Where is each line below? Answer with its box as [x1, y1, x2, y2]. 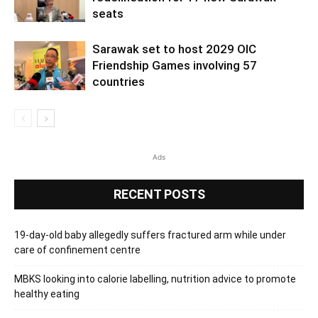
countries [92, 74, 145, 89]
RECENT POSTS [113, 186, 205, 202]
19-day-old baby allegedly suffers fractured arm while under [14, 229, 286, 241]
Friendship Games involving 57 [92, 57, 257, 72]
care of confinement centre [14, 243, 141, 256]
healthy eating [14, 287, 79, 300]
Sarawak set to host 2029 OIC [92, 41, 256, 56]
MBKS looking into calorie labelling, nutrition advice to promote [14, 273, 296, 285]
